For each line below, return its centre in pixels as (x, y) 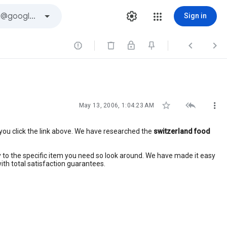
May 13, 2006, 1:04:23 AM (116, 105)
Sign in (195, 16)
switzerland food (182, 131)
